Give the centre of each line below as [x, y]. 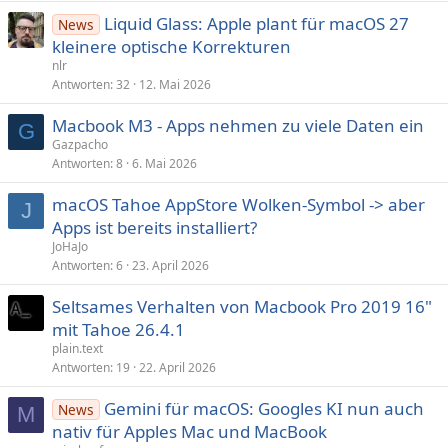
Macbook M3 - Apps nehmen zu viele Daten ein [238, 125]
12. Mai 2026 [175, 84]
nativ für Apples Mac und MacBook [189, 431]
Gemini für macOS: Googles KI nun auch [263, 408]
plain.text [77, 348]
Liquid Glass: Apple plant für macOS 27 [256, 23]
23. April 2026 [170, 265]
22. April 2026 [177, 367]
